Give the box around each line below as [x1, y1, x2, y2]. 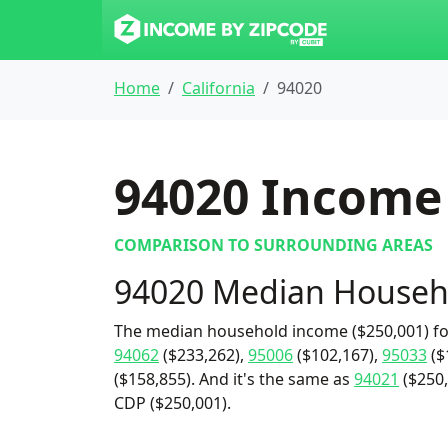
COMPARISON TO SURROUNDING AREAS [114, 234, 433, 256]
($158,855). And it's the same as [114, 368, 354, 390]
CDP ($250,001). [114, 392, 231, 414]
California [182, 77, 255, 99]
